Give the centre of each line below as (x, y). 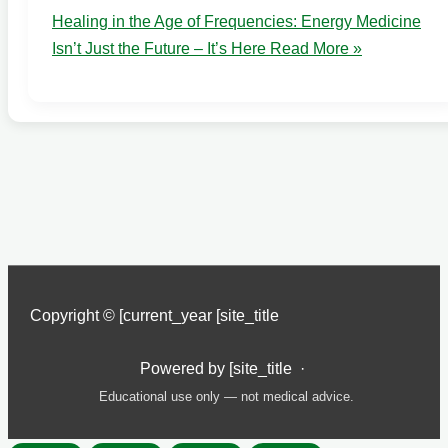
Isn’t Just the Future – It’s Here (159, 49)
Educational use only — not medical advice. (227, 396)
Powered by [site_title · (224, 368)
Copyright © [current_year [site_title (154, 315)
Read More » (314, 49)
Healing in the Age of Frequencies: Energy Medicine (236, 22)
